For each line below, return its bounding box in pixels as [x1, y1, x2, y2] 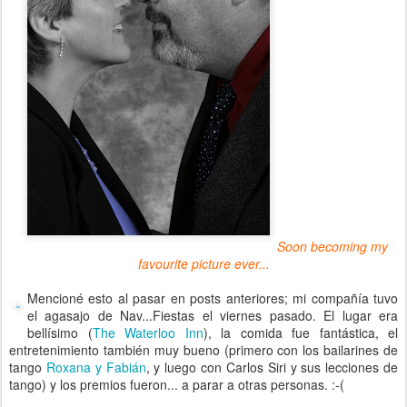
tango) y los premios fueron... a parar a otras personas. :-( [9, 375, 344, 393]
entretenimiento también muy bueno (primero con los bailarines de [9, 341, 398, 359]
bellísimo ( [27, 323, 93, 342]
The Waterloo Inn [92, 323, 203, 342]
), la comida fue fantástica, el [203, 323, 398, 342]
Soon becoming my [276, 237, 388, 255]
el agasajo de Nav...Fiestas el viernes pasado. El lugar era [27, 306, 398, 324]
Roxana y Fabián [45, 358, 146, 376]
